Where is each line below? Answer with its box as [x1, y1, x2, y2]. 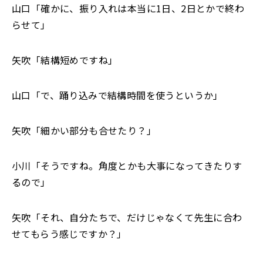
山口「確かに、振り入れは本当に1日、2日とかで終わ [12, 1, 244, 15]
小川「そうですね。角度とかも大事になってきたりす [12, 159, 242, 173]
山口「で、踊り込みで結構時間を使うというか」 [12, 88, 223, 102]
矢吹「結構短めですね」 [12, 53, 118, 67]
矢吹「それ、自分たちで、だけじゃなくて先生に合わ [12, 210, 242, 224]
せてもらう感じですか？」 [12, 227, 127, 241]
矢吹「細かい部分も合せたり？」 [12, 123, 156, 137]
